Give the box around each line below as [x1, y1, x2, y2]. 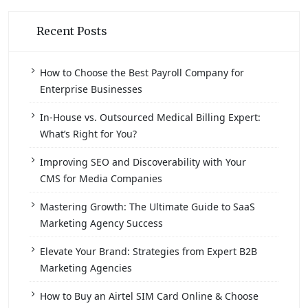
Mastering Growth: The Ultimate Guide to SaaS [40, 200, 255, 213]
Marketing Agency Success [40, 217, 163, 230]
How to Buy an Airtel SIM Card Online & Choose [40, 289, 258, 302]
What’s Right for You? [40, 127, 137, 140]
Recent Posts [36, 24, 107, 38]
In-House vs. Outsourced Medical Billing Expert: [40, 111, 261, 124]
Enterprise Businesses [40, 82, 142, 96]
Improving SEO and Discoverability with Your [40, 155, 246, 168]
